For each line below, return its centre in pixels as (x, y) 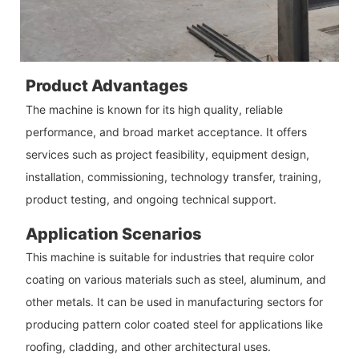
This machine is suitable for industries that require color (169, 257)
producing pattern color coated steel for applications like (174, 325)
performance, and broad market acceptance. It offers (166, 131)
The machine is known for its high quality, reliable (154, 109)
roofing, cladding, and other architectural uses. (148, 347)
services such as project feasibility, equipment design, (167, 154)
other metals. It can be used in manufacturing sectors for (174, 302)
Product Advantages (107, 86)
